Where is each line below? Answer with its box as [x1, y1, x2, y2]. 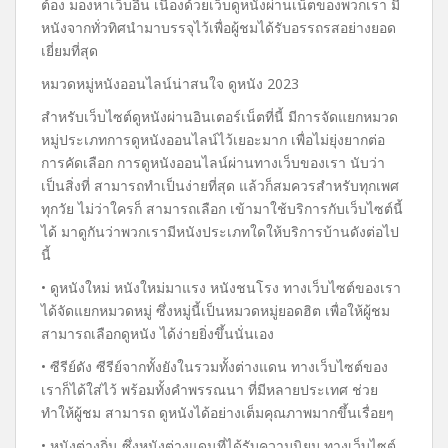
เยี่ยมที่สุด [41, 41, 98, 60]
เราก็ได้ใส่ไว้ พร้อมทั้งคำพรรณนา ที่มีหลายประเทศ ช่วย [41, 380, 378, 399]
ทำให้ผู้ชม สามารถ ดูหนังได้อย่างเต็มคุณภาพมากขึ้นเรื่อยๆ [41, 403, 394, 422]
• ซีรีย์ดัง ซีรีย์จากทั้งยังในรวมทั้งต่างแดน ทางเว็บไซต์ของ [41, 357, 388, 376]
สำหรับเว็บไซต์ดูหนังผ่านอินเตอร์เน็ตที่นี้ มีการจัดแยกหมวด [41, 107, 398, 126]
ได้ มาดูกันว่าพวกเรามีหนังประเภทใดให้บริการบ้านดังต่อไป [41, 222, 399, 241]
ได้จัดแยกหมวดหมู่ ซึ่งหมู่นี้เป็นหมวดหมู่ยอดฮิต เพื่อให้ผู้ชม [41, 301, 390, 320]
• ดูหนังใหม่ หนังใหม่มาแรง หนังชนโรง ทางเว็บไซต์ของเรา [41, 278, 401, 297]
